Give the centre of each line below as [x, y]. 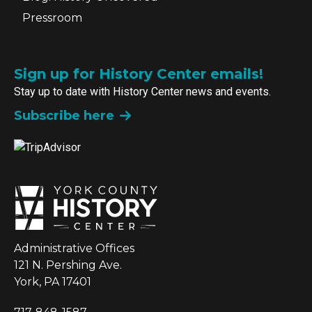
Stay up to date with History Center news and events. [142, 92]
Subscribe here [64, 116]
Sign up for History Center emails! [139, 74]
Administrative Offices [74, 248]
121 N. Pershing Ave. [68, 265]
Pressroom [52, 18]
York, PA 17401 [53, 281]
